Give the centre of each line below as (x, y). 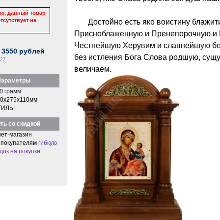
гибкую (47, 143)
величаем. (93, 68)
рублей (31, 51)
